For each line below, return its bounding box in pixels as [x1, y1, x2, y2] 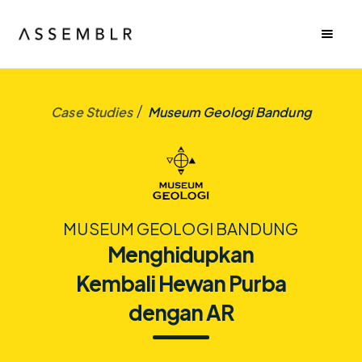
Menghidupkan [107, 240, 255, 267]
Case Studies [51, 103, 133, 120]
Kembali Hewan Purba [75, 269, 286, 297]
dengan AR [128, 298, 234, 326]
